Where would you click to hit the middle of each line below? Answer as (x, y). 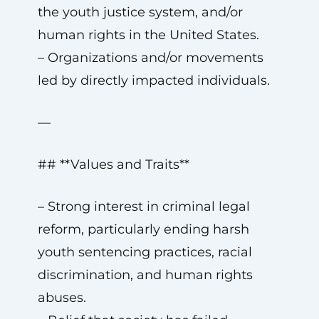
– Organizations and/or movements (150, 58)
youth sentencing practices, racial (145, 252)
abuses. (62, 298)
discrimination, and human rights (145, 275)
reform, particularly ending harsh (143, 229)
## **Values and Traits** (113, 164)
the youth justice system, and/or (140, 12)
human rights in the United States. (148, 35)
